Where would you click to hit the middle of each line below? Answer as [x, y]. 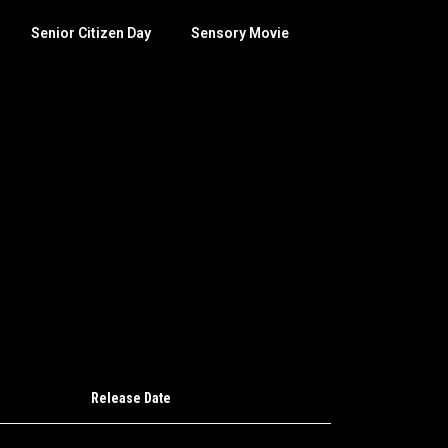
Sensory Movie [240, 33]
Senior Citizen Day [91, 33]
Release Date [131, 398]
